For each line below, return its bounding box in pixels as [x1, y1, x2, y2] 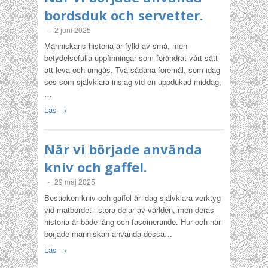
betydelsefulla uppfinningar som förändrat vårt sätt [44, 52, 218, 63]
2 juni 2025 [54, 25, 91, 35]
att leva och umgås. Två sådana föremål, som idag [44, 64, 220, 75]
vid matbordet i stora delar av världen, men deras [44, 204, 214, 215]
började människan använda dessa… [44, 228, 172, 239]
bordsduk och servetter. [44, 6, 203, 24]
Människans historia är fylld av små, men [44, 40, 187, 51]
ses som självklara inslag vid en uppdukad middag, [44, 76, 221, 87]
